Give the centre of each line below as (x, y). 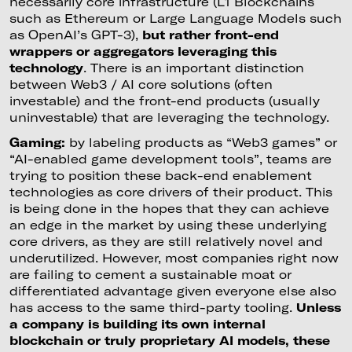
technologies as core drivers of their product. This (170, 192)
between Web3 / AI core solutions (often (141, 84)
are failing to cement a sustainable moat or (150, 275)
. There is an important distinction (193, 68)
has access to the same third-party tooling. (152, 308)
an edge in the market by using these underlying (168, 225)
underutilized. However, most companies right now (174, 258)
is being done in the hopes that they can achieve (169, 209)
